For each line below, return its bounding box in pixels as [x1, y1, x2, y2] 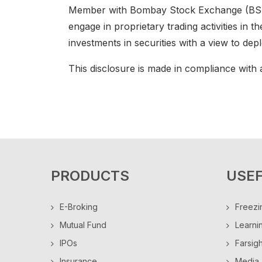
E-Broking [60, 202, 98, 212]
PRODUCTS [51, 167, 129, 184]
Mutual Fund [60, 220, 106, 230]
